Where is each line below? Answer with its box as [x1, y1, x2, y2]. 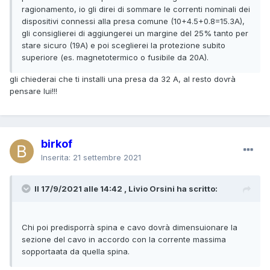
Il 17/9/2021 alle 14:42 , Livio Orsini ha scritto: [34, 183, 218, 193]
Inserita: [41, 152, 73, 162]
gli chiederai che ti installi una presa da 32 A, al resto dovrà [10, 74, 236, 84]
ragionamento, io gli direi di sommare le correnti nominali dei [22, 4, 250, 14]
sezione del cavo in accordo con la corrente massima [22, 234, 226, 244]
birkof [41, 137, 72, 150]
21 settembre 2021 [73, 152, 141, 162]
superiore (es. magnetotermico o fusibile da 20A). [22, 52, 211, 62]
